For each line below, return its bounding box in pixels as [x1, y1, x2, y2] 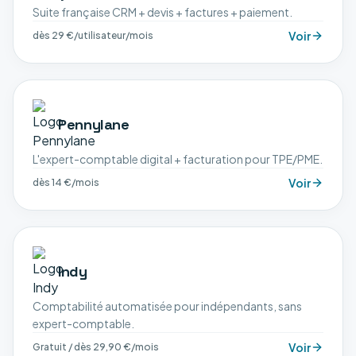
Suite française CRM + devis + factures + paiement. [33, 5, 292, 19]
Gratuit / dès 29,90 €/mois [33, 341, 159, 353]
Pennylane [58, 115, 130, 133]
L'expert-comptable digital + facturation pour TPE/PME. [33, 152, 323, 166]
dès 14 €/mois [33, 176, 99, 188]
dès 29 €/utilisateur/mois [33, 29, 153, 41]
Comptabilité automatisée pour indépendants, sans [33, 299, 302, 313]
